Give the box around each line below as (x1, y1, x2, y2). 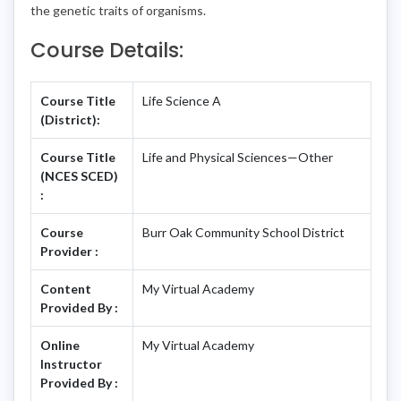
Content (40, 280, 91, 296)
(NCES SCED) (40, 167, 118, 183)
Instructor (40, 355, 102, 371)
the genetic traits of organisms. (30, 2, 206, 18)
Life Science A (142, 92, 221, 108)
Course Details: (30, 35, 183, 64)
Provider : (40, 243, 98, 259)
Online (40, 337, 80, 353)
